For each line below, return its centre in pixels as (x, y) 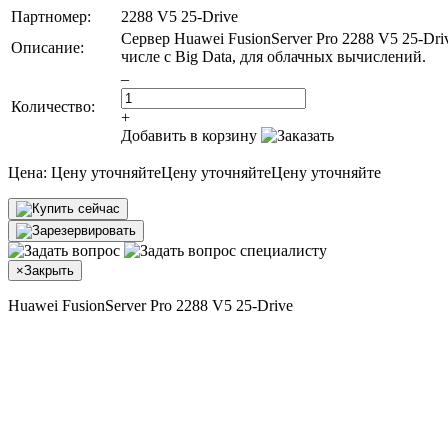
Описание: (47, 47)
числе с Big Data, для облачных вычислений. (273, 56)
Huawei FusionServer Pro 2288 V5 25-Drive (150, 305)
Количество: (53, 106)
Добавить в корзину (189, 135)
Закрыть (49, 270)
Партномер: (51, 16)
